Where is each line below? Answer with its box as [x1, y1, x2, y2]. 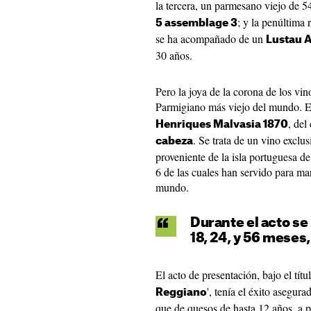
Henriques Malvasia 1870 [155, 119, 288, 130]
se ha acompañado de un [155, 31, 266, 46]
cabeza [155, 136, 193, 146]
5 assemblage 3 [155, 18, 237, 28]
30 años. [155, 48, 192, 62]
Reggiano [155, 287, 207, 298]
